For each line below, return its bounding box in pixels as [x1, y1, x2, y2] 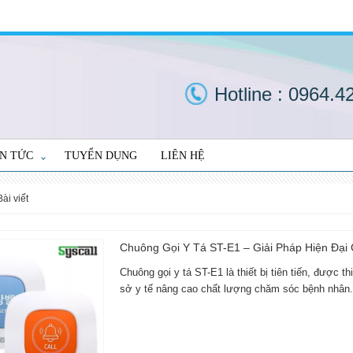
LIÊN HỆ [161, 150, 205, 162]
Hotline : [214, 84, 288, 105]
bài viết [3, 193, 28, 203]
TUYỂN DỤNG [65, 150, 137, 162]
